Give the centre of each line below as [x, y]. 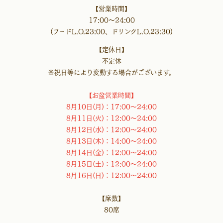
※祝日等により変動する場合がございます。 [111, 72]
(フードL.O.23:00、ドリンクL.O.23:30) [111, 31]
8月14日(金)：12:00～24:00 [111, 152]
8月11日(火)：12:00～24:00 [111, 118]
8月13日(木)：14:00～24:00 [111, 141]
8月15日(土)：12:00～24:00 [111, 164]
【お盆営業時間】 [111, 95]
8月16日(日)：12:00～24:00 [111, 175]
